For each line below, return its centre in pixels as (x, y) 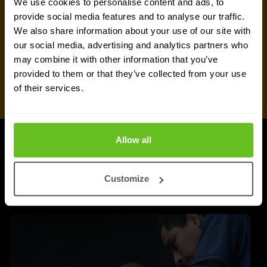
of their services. (49, 88)
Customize (127, 179)
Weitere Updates (66, 169)
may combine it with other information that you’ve (116, 59)
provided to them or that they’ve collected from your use (130, 73)
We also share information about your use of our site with (132, 30)
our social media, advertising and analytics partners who (131, 45)
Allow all (133, 139)
